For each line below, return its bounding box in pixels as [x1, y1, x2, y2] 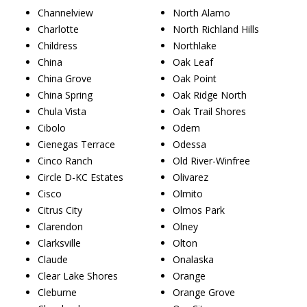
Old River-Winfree [173, 153, 250, 167]
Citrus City [38, 203, 82, 217]
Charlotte [38, 22, 79, 36]
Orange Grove [173, 285, 235, 299]
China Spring [38, 88, 93, 101]
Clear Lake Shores [38, 269, 118, 282]
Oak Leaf [173, 55, 213, 69]
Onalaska [173, 252, 214, 266]
